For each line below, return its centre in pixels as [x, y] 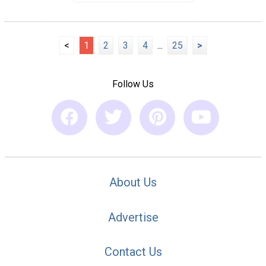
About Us [133, 182]
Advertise [133, 217]
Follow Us [133, 84]
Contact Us [133, 252]
